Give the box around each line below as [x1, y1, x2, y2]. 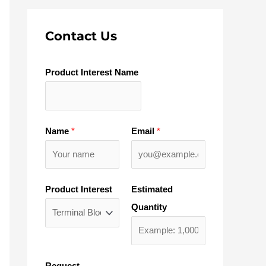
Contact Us [45, 28, 117, 43]
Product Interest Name [45, 67, 138, 77]
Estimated [131, 184, 173, 194]
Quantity [131, 202, 167, 212]
